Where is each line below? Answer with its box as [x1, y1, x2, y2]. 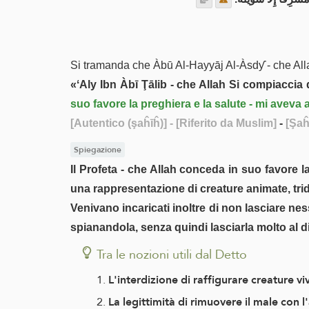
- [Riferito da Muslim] [167, 117, 277, 129]
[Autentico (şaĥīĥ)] [70, 117, 167, 129]
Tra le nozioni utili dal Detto [97, 242, 247, 266]
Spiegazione [73, 142, 121, 157]
